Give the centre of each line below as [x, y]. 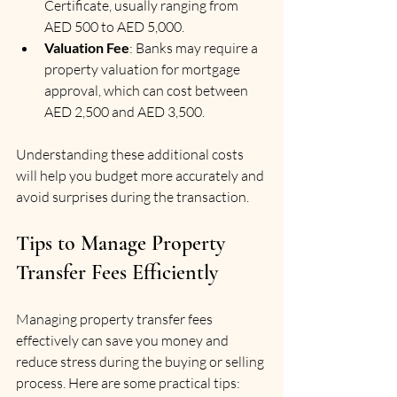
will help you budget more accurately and [141, 175]
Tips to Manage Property [123, 243]
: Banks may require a [195, 47]
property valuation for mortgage [144, 69]
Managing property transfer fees [116, 319]
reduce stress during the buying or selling [141, 361]
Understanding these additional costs [131, 154]
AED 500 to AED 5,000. [114, 26]
